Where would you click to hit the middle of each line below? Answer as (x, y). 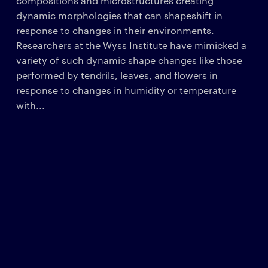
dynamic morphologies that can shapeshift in (119, 15)
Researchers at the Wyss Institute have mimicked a (131, 45)
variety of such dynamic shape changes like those (129, 60)
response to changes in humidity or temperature (126, 90)
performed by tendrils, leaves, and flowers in (117, 75)
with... (30, 105)
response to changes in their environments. (115, 30)
